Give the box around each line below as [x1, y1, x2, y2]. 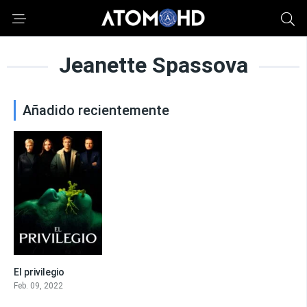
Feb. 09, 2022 [14, 280, 63, 291]
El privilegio [14, 266, 64, 278]
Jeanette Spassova [58, 52, 248, 78]
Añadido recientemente [23, 102, 169, 119]
